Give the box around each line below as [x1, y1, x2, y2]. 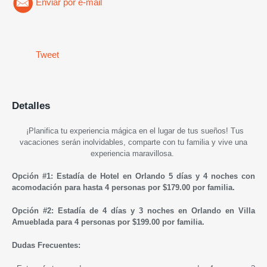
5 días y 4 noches [169, 171, 238, 181]
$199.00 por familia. [130, 217, 204, 226]
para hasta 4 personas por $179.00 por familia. [64, 182, 235, 192]
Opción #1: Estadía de [12, 171, 100, 181]
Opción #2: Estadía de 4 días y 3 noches [12, 206, 178, 215]
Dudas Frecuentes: [12, 240, 80, 250]
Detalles [12, 100, 50, 111]
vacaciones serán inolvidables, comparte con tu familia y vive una [20, 137, 247, 147]
